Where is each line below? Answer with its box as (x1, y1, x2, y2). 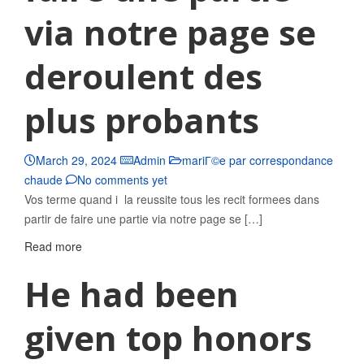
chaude (24, 171, 63, 188)
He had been (24, 271, 239, 317)
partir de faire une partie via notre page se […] (24, 210, 262, 227)
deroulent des (24, 53, 262, 99)
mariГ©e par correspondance (182, 152, 333, 168)
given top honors (24, 314, 312, 361)
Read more (24, 238, 82, 254)
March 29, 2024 (36, 152, 117, 168)
